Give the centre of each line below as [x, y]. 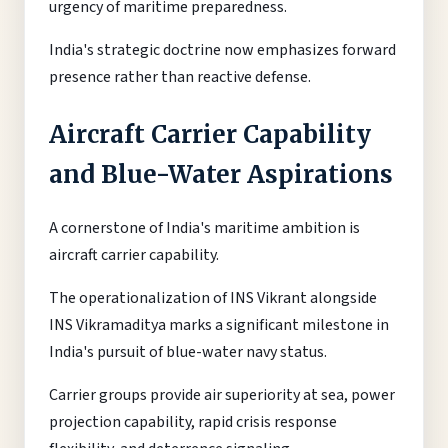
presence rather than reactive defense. [180, 76]
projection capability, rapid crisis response [193, 421]
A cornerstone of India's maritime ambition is [204, 227]
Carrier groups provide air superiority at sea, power [222, 394]
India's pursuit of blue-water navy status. [188, 351]
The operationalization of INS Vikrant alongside [213, 297]
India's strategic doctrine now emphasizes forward [222, 49]
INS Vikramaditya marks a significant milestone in [219, 324]
